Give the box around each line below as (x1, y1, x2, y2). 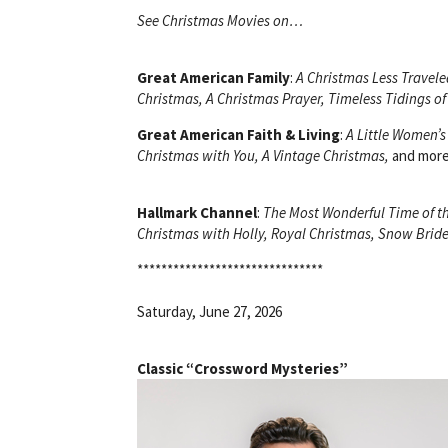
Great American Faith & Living (137, 124, 340, 144)
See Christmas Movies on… (137, 10, 303, 30)
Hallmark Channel (137, 202, 257, 222)
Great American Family (137, 67, 290, 87)
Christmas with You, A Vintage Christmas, (137, 145, 389, 165)
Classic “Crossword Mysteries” (137, 358, 348, 378)
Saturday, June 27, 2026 (137, 301, 282, 321)
